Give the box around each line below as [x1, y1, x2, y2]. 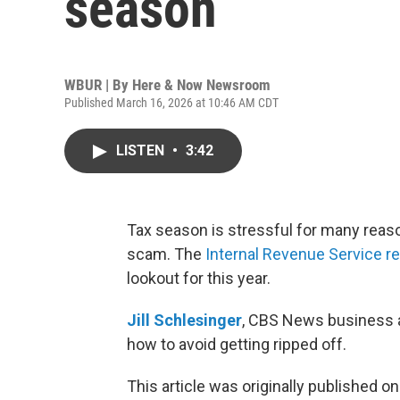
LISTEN [116, 142, 168, 159]
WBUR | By [64, 76, 132, 94]
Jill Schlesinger [127, 311, 242, 329]
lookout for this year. [127, 269, 271, 287]
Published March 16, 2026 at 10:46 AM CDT [64, 96, 279, 110]
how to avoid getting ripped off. [127, 335, 346, 354]
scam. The [127, 245, 205, 263]
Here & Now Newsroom [132, 76, 271, 94]
